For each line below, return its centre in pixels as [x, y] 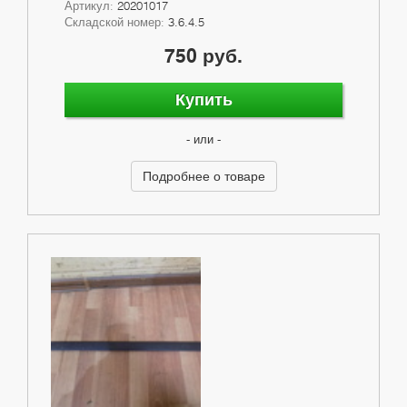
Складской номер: [116, 21]
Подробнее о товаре [203, 175]
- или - [203, 139]
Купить [203, 99]
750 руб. [203, 55]
